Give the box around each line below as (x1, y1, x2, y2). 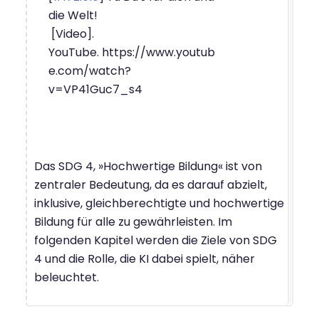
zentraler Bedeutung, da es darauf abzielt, (34, 176, 267, 193)
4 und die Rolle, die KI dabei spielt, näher (34, 250, 255, 267)
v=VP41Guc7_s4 (48, 80, 142, 98)
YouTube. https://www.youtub (48, 43, 215, 61)
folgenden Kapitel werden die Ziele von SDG (34, 231, 277, 249)
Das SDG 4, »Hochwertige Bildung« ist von (34, 157, 262, 174)
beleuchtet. (34, 268, 99, 286)
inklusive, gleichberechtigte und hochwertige (34, 194, 284, 211)
